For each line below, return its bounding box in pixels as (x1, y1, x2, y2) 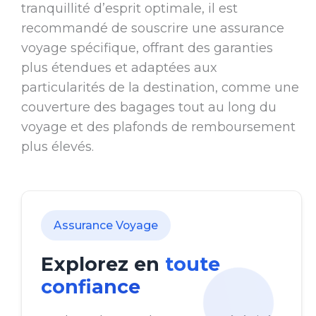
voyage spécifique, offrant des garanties (20, 40, 273, 56)
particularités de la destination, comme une (20, 80, 299, 96)
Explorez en (40, 253, 165, 276)
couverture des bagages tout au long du (20, 99, 276, 116)
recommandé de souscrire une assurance (20, 20, 284, 37)
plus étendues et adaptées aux (20, 60, 217, 76)
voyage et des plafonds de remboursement (20, 119, 296, 135)
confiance (40, 275, 140, 299)
